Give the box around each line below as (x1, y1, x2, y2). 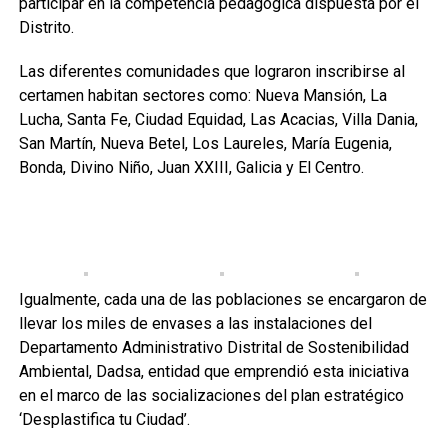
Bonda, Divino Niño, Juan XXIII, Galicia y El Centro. (18, 158, 364, 177)
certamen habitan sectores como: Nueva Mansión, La (18, 86, 387, 105)
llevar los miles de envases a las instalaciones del (18, 314, 372, 333)
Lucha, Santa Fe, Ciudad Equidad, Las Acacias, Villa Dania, (18, 110, 418, 129)
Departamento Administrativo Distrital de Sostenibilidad (18, 338, 409, 357)
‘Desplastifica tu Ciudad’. (18, 410, 190, 429)
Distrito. (18, 18, 74, 37)
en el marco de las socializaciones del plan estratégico (18, 386, 404, 405)
